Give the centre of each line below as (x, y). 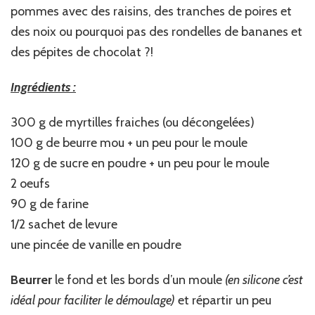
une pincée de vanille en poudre (96, 245)
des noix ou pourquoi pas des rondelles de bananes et (156, 32)
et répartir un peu (223, 301)
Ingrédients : (43, 88)
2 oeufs (30, 184)
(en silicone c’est (264, 280)
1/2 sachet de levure (64, 225)
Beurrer (31, 280)
